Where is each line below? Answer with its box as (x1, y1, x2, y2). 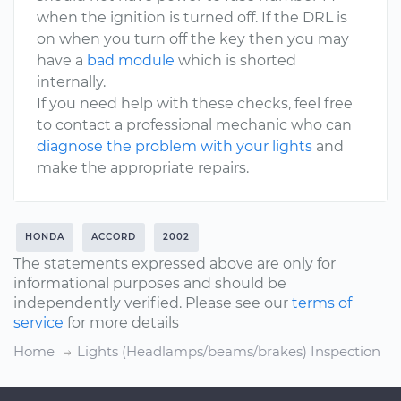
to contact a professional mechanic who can (37, 116, 352, 133)
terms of (292, 294, 352, 311)
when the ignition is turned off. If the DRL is (37, 9, 347, 26)
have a (37, 52, 87, 69)
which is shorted (175, 52, 296, 69)
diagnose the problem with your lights (37, 138, 312, 155)
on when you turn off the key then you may (37, 30, 349, 47)
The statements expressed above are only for (13, 255, 336, 272)
